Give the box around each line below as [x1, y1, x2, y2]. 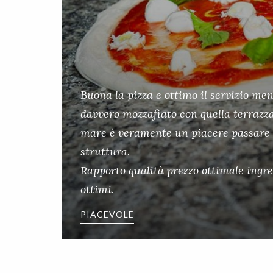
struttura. [80, 144, 130, 158]
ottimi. [80, 182, 114, 196]
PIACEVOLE [80, 209, 134, 219]
